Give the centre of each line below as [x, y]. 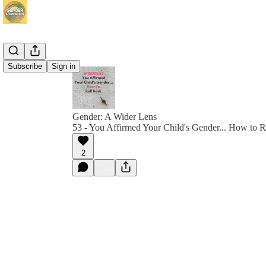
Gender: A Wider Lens [115, 117]
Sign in [64, 66]
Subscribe [25, 66]
